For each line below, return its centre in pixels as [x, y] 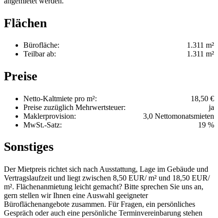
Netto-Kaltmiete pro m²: [60, 98]
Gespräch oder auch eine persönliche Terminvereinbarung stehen [103, 213]
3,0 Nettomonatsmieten [179, 116]
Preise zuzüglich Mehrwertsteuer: [74, 107]
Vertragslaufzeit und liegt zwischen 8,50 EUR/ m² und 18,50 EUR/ [107, 178]
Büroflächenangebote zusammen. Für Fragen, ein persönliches [100, 204]
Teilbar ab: [40, 54]
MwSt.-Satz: [43, 125]
